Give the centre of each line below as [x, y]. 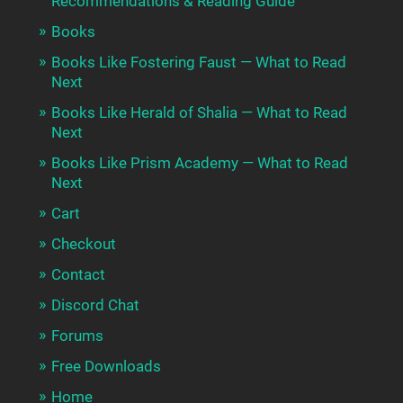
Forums [77, 336]
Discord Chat [95, 305]
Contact [78, 275]
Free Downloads [106, 367]
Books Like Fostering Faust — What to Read [198, 63]
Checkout [83, 244]
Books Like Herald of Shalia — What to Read [199, 113]
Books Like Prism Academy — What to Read [199, 163]
